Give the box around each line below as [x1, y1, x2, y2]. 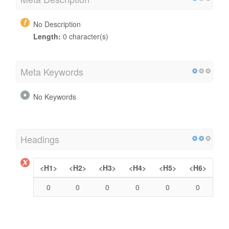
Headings [20, 132, 59, 146]
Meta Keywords [20, 64, 83, 78]
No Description [33, 18, 81, 29]
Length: [33, 31, 61, 41]
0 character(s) [61, 31, 108, 41]
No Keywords [33, 91, 76, 102]
